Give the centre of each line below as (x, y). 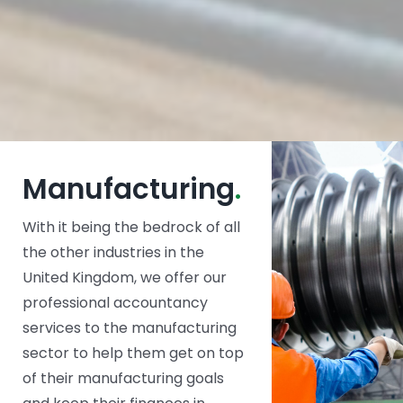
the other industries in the (113, 252)
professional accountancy (115, 302)
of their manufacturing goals (123, 378)
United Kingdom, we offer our (124, 277)
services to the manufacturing (129, 327)
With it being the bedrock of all (131, 227)
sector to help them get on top (133, 353)
